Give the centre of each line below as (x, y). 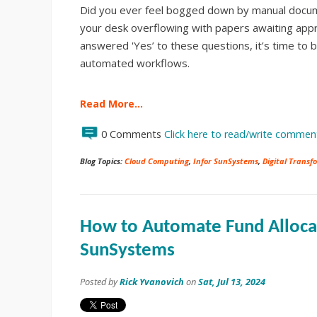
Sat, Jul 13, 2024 (232, 281)
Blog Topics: (102, 161)
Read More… (111, 103)
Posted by (100, 281)
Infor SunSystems (226, 161)
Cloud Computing (157, 161)
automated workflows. (135, 63)
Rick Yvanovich (152, 281)
